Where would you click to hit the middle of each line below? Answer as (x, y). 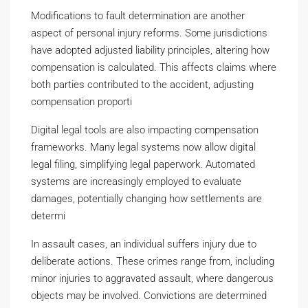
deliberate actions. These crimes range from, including (153, 261)
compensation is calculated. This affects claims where (154, 67)
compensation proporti (81, 101)
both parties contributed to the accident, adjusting (142, 84)
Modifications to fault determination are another (138, 15)
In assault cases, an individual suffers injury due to (144, 244)
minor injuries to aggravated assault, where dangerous (152, 278)
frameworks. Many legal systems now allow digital (143, 147)
